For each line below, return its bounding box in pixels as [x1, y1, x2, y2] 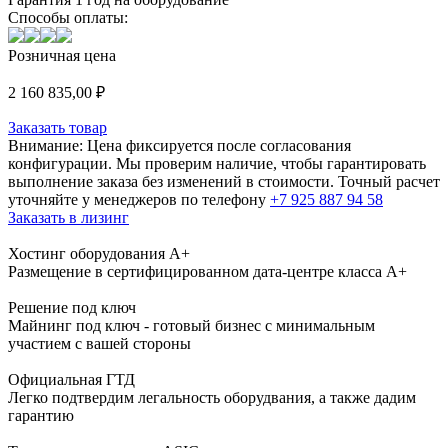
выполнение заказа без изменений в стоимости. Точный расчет [8, 172, 440, 190]
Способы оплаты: [8, 8, 128, 26]
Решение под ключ [8, 298, 136, 316]
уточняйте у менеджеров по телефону [8, 190, 270, 208]
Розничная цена [8, 46, 116, 64]
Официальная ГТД [8, 370, 135, 388]
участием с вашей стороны [8, 334, 191, 352]
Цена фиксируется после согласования [83, 136, 351, 154]
